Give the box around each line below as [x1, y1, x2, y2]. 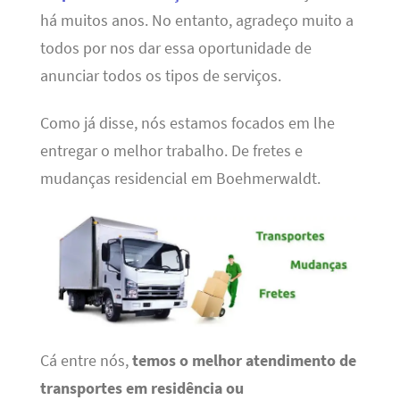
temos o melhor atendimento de [131, 350, 356, 371]
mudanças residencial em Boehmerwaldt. [39, 169, 321, 189]
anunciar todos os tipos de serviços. [39, 66, 281, 87]
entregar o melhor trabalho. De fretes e [39, 141, 303, 162]
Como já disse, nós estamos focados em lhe [39, 113, 335, 134]
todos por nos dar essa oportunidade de [39, 38, 312, 59]
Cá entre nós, [39, 350, 132, 371]
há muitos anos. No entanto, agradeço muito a [39, 11, 354, 31]
